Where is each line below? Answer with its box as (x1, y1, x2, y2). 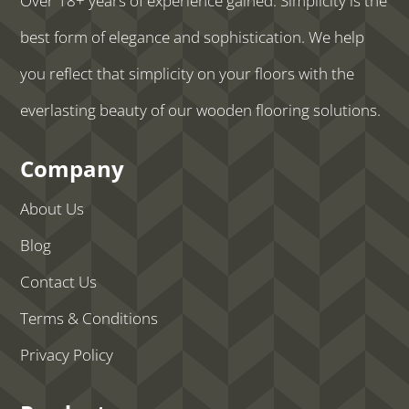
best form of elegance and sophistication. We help (20, 26, 365, 47)
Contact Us (20, 270, 98, 292)
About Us (20, 197, 85, 219)
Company (20, 152, 125, 184)
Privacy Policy (20, 343, 114, 365)
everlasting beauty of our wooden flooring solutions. (20, 99, 382, 121)
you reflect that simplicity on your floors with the (20, 62, 355, 84)
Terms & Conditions (20, 307, 159, 329)
